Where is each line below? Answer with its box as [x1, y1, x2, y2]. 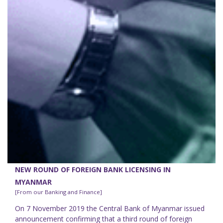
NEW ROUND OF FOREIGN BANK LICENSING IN [15, 165, 171, 175]
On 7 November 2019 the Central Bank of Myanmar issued [15, 204, 205, 214]
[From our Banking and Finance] [15, 188, 102, 196]
